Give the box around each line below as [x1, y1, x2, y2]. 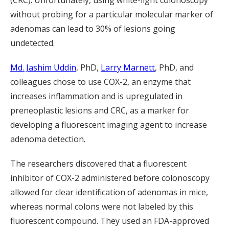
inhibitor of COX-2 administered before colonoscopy [10, 172, 210, 184]
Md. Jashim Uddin [10, 62, 76, 73]
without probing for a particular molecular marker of [10, 9, 213, 20]
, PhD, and [155, 62, 194, 73]
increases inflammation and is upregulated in [10, 90, 182, 102]
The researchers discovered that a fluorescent [10, 158, 187, 169]
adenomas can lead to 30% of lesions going [10, 23, 175, 34]
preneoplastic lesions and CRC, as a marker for [10, 105, 189, 116]
